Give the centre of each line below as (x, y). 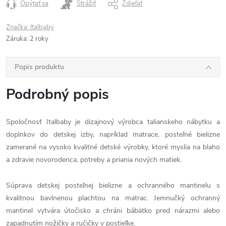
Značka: (18, 27)
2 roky (39, 39)
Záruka (16, 39)
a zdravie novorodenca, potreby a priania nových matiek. (94, 160)
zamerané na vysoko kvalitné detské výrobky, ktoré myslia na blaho (113, 147)
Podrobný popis (58, 94)
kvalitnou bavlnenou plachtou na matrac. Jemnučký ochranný (113, 198)
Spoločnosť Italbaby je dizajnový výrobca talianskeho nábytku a (113, 122)
